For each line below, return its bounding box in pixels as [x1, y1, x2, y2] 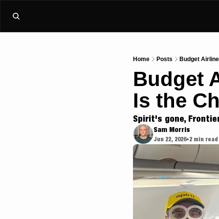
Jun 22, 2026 [153, 135, 186, 143]
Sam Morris [153, 125, 190, 133]
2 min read [189, 135, 218, 143]
